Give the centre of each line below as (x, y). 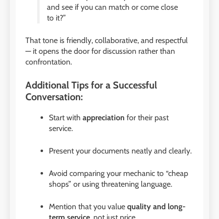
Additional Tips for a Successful (91, 85)
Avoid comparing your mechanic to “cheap (119, 173)
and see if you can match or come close (112, 7)
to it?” (56, 18)
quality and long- (156, 206)
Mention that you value (88, 206)
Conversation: (54, 97)
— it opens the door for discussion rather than (100, 51)
